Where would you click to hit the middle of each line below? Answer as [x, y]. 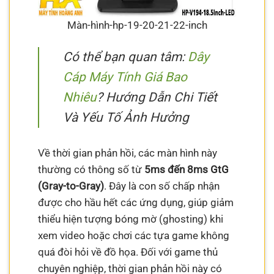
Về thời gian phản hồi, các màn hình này [128, 153]
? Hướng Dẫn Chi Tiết [157, 98]
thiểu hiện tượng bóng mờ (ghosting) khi [131, 219]
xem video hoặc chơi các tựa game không [134, 235]
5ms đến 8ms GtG [187, 169]
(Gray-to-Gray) [71, 186]
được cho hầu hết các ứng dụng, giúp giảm [136, 202]
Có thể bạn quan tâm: [126, 57]
